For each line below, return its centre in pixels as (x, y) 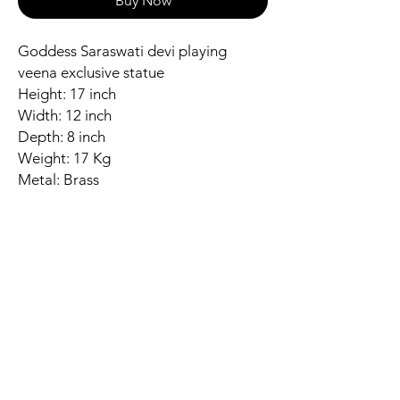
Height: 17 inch (69, 94)
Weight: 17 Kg (66, 158)
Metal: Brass (58, 179)
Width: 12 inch (67, 115)
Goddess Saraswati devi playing (122, 51)
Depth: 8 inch (63, 137)
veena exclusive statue (93, 72)
